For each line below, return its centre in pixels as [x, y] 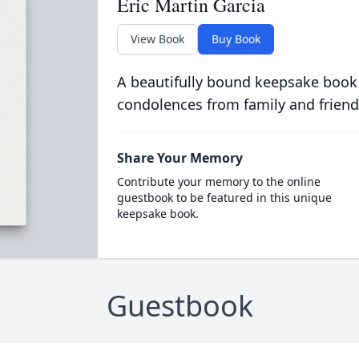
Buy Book [236, 39]
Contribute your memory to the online [218, 182]
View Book [157, 39]
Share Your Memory [179, 158]
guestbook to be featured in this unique [224, 198]
